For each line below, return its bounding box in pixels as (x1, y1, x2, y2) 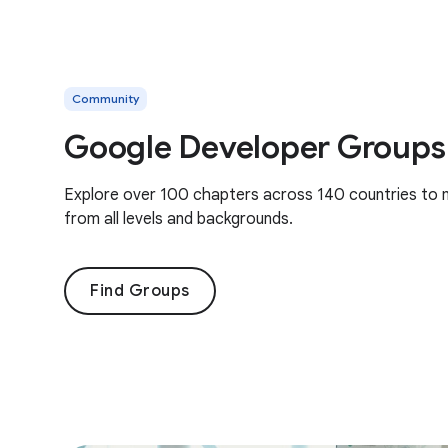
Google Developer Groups (64, 127, 446, 167)
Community (72, 91, 139, 106)
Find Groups (90, 281, 190, 301)
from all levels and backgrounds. (64, 209, 293, 229)
